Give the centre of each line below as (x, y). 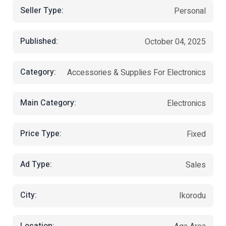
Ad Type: (36, 165)
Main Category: (48, 103)
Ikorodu (192, 195)
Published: (39, 42)
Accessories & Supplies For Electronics (136, 72)
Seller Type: (42, 11)
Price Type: (41, 134)
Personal (190, 11)
